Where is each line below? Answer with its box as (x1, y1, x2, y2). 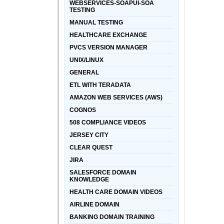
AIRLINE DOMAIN (69, 201, 119, 208)
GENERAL (69, 69, 99, 76)
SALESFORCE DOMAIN (69, 169, 136, 176)
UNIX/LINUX (69, 56, 103, 63)
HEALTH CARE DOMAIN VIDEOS (69, 188, 162, 195)
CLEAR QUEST (69, 144, 112, 151)
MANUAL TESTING (69, 19, 123, 26)
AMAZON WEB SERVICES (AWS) (69, 94, 162, 101)
